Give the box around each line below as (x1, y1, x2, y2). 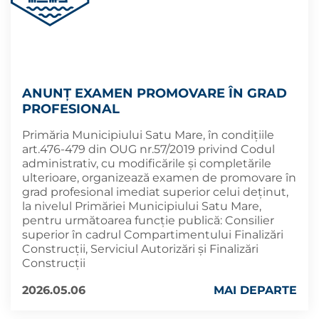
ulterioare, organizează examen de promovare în (22, 171, 296, 184)
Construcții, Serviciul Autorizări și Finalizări (22, 242, 258, 256)
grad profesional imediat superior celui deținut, (22, 185, 288, 199)
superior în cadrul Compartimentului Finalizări (22, 228, 283, 241)
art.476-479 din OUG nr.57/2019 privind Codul (22, 142, 275, 156)
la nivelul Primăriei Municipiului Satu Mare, (22, 199, 261, 213)
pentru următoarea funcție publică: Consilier (22, 214, 274, 227)
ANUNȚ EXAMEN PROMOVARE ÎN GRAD (22, 85, 287, 101)
